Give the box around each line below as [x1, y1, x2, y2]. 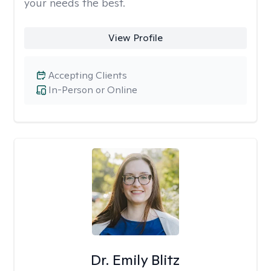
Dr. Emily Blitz [91, 250, 180, 269]
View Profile [108, 31, 163, 44]
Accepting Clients [48, 69, 127, 82]
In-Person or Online [48, 83, 137, 96]
